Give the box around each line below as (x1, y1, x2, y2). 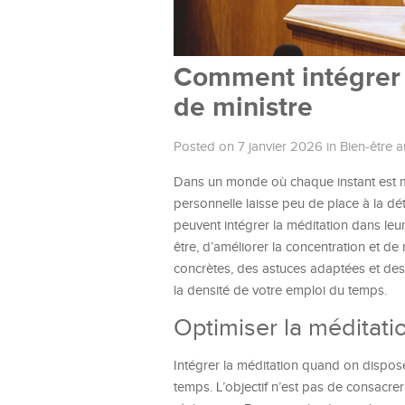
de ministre (174, 91, 313, 124)
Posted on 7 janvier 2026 (174, 139, 323, 155)
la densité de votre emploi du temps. (174, 283, 387, 298)
